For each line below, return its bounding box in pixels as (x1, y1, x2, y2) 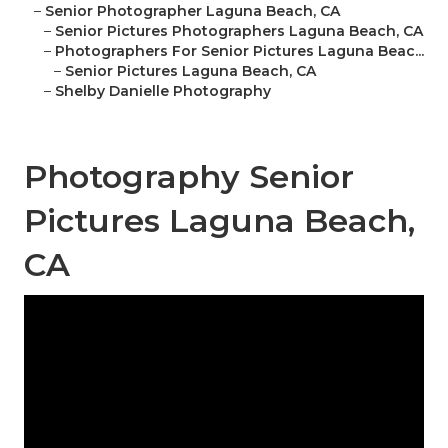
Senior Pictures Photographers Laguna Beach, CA (55, 22, 423, 41)
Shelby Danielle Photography (55, 82, 271, 101)
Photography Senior (24, 157, 354, 197)
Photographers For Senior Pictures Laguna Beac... (55, 42, 424, 61)
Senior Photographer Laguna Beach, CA (45, 2, 340, 21)
